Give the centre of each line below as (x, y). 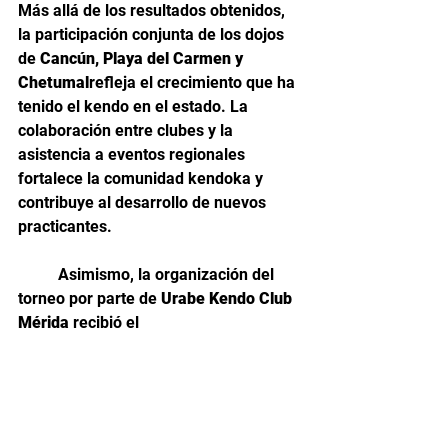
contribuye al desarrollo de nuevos (144, 203)
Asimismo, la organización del (38, 275)
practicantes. (65, 227)
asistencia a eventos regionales (133, 155)
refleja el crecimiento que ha (194, 83)
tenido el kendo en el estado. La (135, 107)
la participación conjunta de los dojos (153, 35)
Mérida (43, 323)
